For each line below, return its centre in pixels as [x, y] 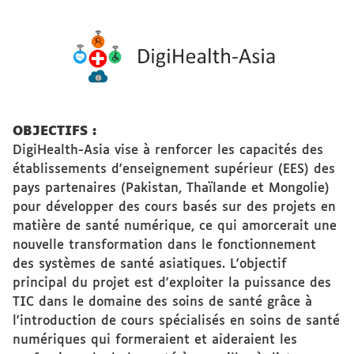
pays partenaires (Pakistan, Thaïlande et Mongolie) [171, 188]
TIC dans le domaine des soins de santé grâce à [162, 302]
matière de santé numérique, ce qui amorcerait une [175, 226]
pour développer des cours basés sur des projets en [174, 207]
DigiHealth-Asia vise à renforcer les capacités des [168, 151]
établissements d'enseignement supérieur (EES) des [174, 169]
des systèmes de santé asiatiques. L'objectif [150, 264]
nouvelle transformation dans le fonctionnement [164, 245]
